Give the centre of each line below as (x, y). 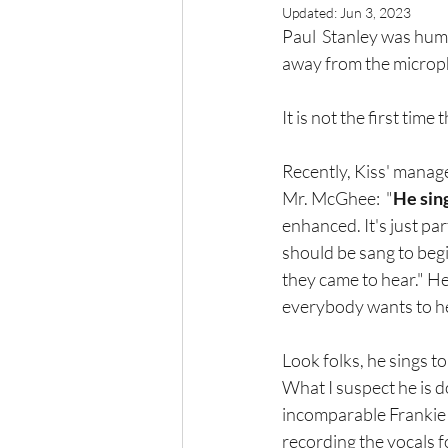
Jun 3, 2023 (375, 12)
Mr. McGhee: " (337, 198)
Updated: (311, 12)
